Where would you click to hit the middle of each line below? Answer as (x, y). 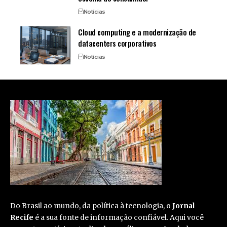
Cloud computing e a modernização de (137, 32)
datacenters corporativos (117, 43)
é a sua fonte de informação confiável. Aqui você (119, 218)
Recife (22, 218)
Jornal (183, 206)
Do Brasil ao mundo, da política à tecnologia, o (91, 206)
